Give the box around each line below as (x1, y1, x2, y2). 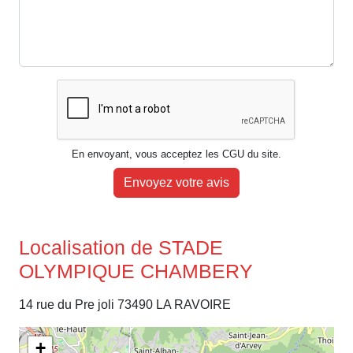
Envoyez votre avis (124, 176, 229, 190)
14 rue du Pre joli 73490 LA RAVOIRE (19, 298, 231, 312)
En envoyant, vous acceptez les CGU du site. (72, 148, 281, 161)
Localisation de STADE (19, 236, 223, 259)
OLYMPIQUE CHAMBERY (19, 260, 253, 283)
